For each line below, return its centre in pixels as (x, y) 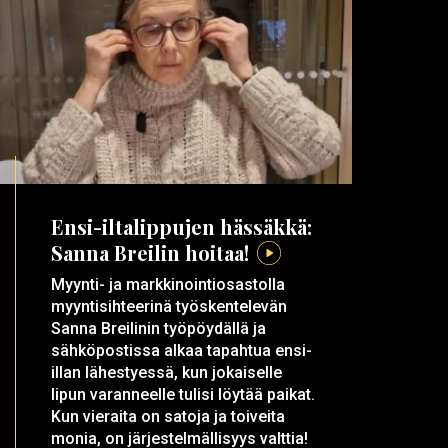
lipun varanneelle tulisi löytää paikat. (183, 395)
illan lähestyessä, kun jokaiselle (167, 373)
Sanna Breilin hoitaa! (150, 253)
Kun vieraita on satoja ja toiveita (168, 417)
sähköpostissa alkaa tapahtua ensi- (182, 351)
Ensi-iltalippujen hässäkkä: (182, 227)
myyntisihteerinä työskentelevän (169, 307)
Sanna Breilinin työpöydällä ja (159, 329)
